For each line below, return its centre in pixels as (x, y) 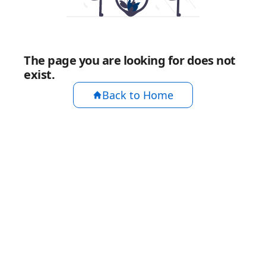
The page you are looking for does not (130, 60)
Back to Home (138, 95)
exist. (39, 75)
